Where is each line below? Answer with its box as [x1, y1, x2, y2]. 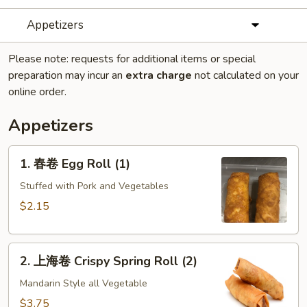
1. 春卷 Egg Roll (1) [20, 156, 130, 172]
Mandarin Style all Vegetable [20, 277, 147, 290]
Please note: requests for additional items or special [8, 51, 256, 66]
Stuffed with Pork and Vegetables [20, 180, 169, 193]
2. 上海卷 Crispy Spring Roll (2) [20, 253, 197, 269]
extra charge [125, 68, 192, 83]
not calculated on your [192, 68, 299, 83]
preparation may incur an [8, 68, 125, 83]
